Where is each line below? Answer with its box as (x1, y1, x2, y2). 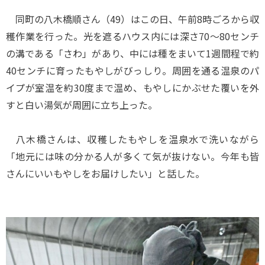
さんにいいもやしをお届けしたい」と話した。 (6, 166, 205, 180)
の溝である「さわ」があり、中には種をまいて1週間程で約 (6, 46, 259, 60)
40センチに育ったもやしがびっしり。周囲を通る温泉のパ (6, 63, 259, 77)
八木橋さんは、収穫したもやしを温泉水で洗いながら (6, 131, 259, 146)
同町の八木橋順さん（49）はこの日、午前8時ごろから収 (6, 11, 259, 26)
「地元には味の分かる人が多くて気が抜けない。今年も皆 (6, 148, 259, 163)
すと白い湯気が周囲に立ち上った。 (6, 97, 157, 112)
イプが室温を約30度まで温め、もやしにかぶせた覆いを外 (6, 80, 259, 95)
